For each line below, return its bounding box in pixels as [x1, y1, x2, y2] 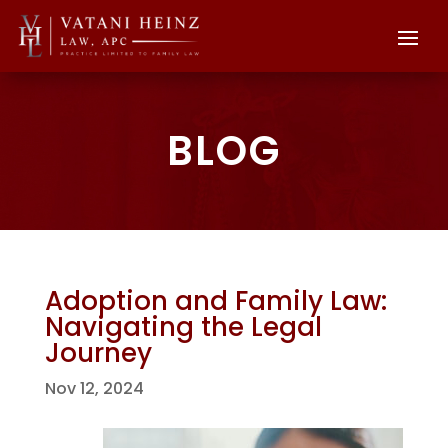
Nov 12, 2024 [44, 376, 144, 400]
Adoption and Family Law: [44, 282, 387, 319]
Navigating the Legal [44, 308, 322, 345]
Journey [44, 334, 152, 371]
